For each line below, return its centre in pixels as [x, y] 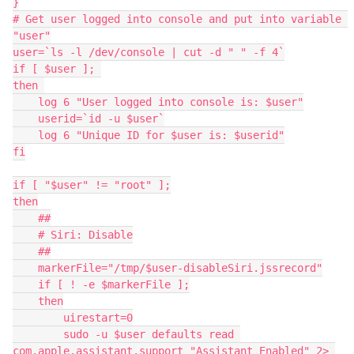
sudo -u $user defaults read [38, 334]
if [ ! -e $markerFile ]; [25, 284]
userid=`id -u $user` [25, 119]
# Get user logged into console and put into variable [177, 19]
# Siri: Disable [25, 235]
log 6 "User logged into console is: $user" [25, 102]
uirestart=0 [38, 318]
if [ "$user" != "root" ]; [92, 185]
